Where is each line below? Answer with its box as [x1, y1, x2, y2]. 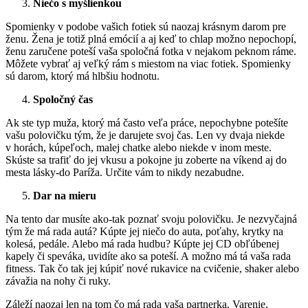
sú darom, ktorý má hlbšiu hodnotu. [5, 69, 159, 82]
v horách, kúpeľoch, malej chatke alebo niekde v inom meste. [5, 141, 272, 153]
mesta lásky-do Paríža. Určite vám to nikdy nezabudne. [5, 166, 244, 178]
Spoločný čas [33, 93, 93, 105]
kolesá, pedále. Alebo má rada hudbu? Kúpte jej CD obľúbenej [5, 237, 279, 250]
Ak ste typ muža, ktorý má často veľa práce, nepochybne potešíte [5, 116, 288, 129]
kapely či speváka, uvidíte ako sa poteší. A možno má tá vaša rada [5, 250, 291, 262]
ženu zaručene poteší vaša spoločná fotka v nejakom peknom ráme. [5, 45, 296, 57]
